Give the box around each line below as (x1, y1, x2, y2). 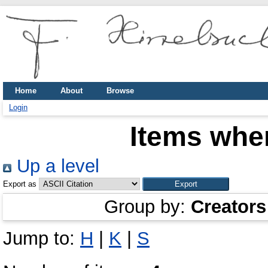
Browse (106, 86, 134, 95)
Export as (3, 179, 36, 188)
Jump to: (3, 228, 80, 249)
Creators (190, 196, 266, 217)
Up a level (11, 156, 99, 176)
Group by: (103, 196, 191, 217)
